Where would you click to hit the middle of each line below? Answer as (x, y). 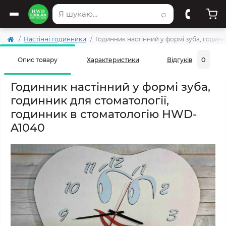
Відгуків (179, 60)
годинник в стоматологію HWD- (104, 114)
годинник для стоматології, (90, 101)
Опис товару (38, 60)
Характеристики (113, 60)
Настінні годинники (55, 39)
